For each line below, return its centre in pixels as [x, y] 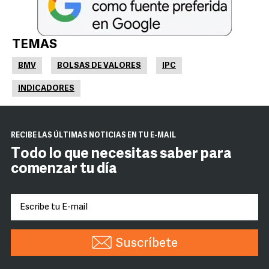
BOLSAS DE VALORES [99, 66]
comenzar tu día [64, 170]
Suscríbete [147, 244]
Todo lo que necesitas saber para [121, 155]
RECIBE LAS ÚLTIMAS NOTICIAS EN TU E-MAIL [93, 136]
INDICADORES [46, 89]
